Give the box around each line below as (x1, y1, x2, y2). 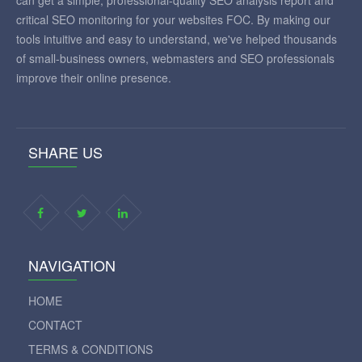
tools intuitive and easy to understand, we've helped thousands (16, 31, 337, 47)
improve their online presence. (16, 69, 171, 86)
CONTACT (28, 317, 82, 333)
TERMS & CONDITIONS (28, 341, 153, 357)
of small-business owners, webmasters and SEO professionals (16, 50, 335, 66)
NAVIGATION (28, 255, 116, 276)
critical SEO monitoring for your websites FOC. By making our (16, 11, 330, 27)
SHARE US (28, 141, 103, 162)
